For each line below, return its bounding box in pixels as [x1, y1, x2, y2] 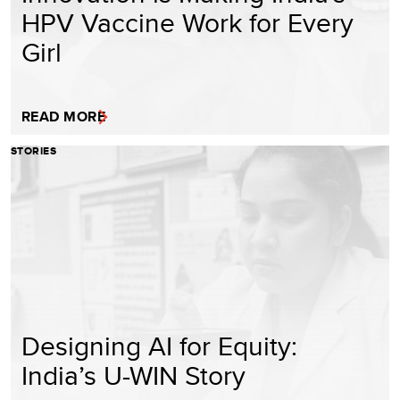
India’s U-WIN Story [21, 355, 246, 394]
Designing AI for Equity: [21, 326, 297, 364]
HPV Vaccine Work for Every [21, 3, 354, 41]
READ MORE [21, 105, 106, 127]
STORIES [11, 142, 57, 159]
